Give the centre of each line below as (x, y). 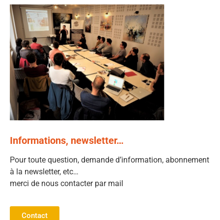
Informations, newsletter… (67, 140)
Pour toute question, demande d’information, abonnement (110, 160)
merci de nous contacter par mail (67, 183)
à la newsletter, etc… (45, 172)
